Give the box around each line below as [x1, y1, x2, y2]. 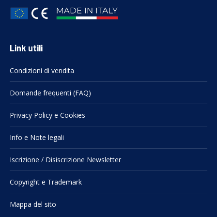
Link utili [10, 42, 43, 53]
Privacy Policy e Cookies [10, 110, 85, 120]
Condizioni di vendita [10, 65, 74, 75]
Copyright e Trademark [10, 177, 82, 186]
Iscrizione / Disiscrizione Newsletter [10, 155, 121, 164]
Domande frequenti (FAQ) [10, 88, 91, 97]
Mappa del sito [10, 199, 56, 209]
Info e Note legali [10, 132, 64, 142]
